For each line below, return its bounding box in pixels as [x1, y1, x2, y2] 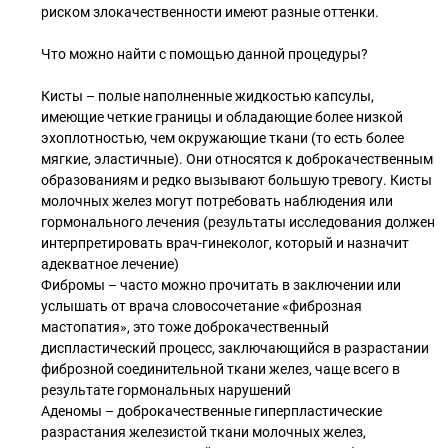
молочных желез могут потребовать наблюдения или [41, 193, 393, 209]
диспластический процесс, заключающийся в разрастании [41, 340, 429, 356]
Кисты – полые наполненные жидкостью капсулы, [41, 88, 374, 104]
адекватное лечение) [41, 256, 179, 272]
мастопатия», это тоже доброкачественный [41, 319, 329, 335]
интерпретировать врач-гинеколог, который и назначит [41, 235, 409, 251]
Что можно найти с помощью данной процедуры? [41, 46, 368, 62]
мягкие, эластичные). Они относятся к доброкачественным [41, 151, 433, 167]
